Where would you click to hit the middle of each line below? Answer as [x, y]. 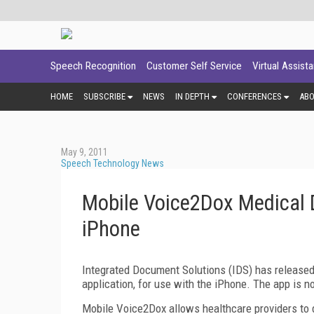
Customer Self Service [194, 66]
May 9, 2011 [84, 152]
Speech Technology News [112, 163]
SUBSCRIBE [104, 96]
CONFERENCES [254, 96]
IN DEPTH [192, 96]
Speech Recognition [93, 66]
